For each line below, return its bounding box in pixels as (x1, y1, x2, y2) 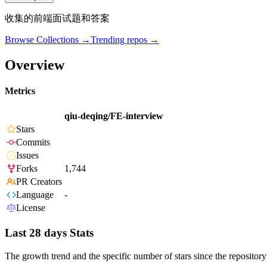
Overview (5, 57, 64, 73)
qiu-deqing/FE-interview (64, 111, 163, 122)
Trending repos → (91, 35, 159, 45)
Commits (16, 137, 50, 148)
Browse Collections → (5, 35, 91, 45)
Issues (16, 150, 39, 161)
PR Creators (16, 176, 62, 187)
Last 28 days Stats (5, 226, 94, 240)
